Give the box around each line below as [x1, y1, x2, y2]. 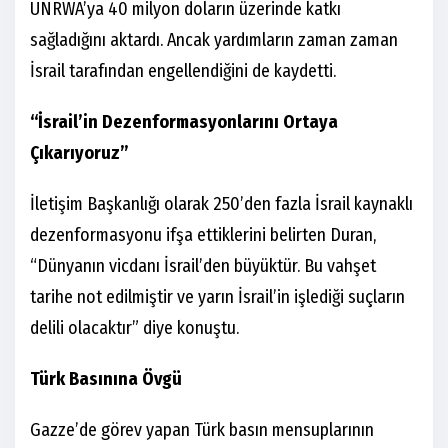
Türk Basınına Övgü [30, 368, 182, 391]
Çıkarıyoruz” [30, 142, 129, 165]
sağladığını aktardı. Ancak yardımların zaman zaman [30, 29, 398, 52]
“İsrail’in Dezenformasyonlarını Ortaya [30, 111, 338, 134]
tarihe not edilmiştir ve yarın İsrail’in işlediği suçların [30, 286, 405, 309]
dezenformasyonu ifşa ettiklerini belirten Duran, [30, 224, 376, 247]
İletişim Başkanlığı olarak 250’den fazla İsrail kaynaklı [30, 193, 413, 216]
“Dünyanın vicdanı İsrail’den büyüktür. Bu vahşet [30, 255, 376, 278]
